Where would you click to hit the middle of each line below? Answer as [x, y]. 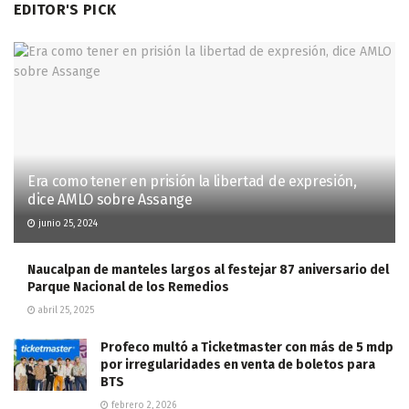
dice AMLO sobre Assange [110, 199]
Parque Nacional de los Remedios [128, 287]
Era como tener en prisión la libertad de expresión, [192, 181]
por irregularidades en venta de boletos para [238, 364]
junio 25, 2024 [67, 223]
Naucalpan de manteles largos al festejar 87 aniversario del [208, 269]
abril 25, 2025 [65, 310]
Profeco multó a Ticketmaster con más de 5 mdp [247, 347]
